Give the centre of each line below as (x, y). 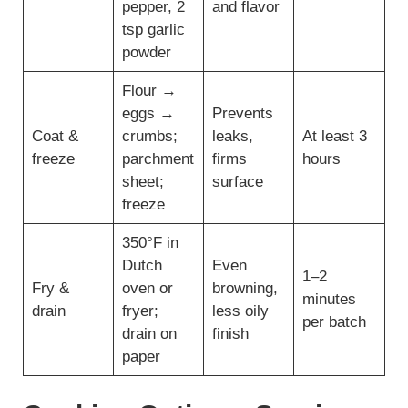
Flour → (149, 90)
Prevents (242, 113)
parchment (158, 158)
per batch (334, 321)
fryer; (140, 311)
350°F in (150, 242)
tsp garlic (153, 29)
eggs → (148, 113)
